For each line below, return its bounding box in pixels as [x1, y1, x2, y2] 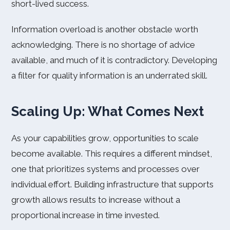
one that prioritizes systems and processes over [11, 164, 200, 174]
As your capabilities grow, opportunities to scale [11, 133, 199, 143]
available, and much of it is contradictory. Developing [11, 55, 217, 65]
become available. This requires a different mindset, [11, 148, 212, 159]
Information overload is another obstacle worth [11, 24, 198, 34]
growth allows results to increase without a [11, 195, 180, 205]
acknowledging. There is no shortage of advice [11, 40, 195, 50]
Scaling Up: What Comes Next [11, 104, 204, 119]
